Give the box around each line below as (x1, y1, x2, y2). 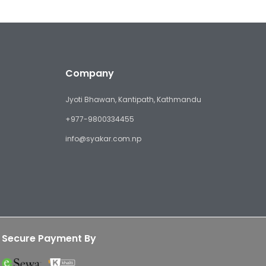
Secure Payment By (2, 232, 97, 246)
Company (65, 66, 114, 81)
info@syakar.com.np (65, 134, 141, 144)
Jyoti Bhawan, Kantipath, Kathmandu (65, 94, 201, 105)
